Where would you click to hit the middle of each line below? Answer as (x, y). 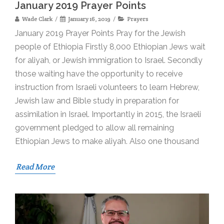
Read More (35, 166)
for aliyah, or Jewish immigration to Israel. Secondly (109, 60)
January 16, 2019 (89, 18)
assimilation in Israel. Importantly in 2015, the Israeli (108, 114)
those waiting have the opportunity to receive (99, 73)
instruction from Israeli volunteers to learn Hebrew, (107, 87)
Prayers (138, 18)
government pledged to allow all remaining (94, 127)
